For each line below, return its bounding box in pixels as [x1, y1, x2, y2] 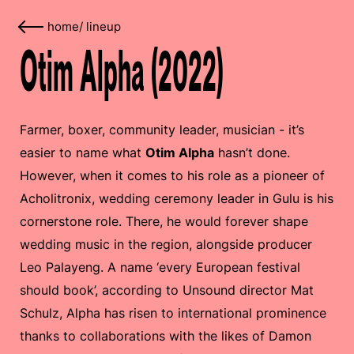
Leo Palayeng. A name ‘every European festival [20, 259, 300, 275]
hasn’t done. [214, 145, 290, 160]
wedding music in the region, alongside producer [20, 236, 312, 252]
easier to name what [20, 145, 145, 160]
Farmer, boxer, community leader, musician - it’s [20, 122, 304, 137]
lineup [86, 20, 121, 34]
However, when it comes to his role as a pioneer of [20, 168, 325, 183]
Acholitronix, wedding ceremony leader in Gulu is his [20, 190, 333, 206]
